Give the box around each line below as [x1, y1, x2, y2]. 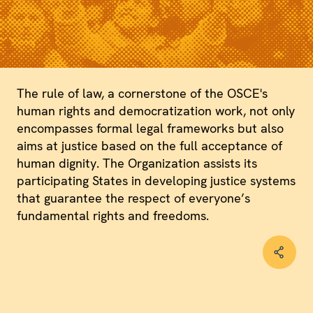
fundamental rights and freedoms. [17, 207, 209, 224]
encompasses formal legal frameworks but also [17, 119, 284, 136]
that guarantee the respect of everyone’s [17, 189, 250, 206]
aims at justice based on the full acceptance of [17, 137, 282, 154]
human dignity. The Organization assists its [17, 154, 257, 171]
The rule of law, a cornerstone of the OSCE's [17, 85, 268, 101]
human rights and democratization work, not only [17, 102, 295, 119]
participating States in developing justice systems [17, 172, 296, 189]
